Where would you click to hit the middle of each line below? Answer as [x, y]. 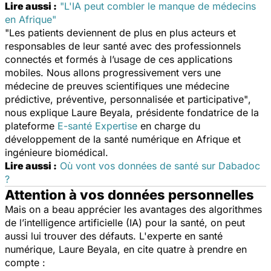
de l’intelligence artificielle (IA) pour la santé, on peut [125, 222]
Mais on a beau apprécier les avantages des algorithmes [133, 209]
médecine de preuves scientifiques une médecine [117, 86]
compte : [27, 262]
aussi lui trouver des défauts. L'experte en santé [114, 236]
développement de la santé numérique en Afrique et [123, 139]
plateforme [31, 126]
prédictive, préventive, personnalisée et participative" [126, 99]
